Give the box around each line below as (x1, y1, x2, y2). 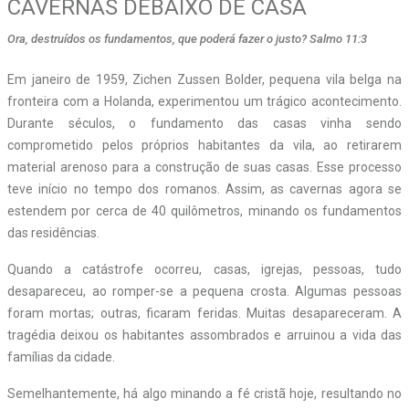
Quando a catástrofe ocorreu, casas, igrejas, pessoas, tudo (7, 261, 402, 277)
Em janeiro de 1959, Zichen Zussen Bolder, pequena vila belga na (7, 71, 402, 87)
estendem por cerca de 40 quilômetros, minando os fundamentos (7, 203, 402, 218)
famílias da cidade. (7, 349, 115, 364)
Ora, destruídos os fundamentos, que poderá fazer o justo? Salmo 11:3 (7, 31, 367, 46)
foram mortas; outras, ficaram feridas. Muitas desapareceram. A (7, 305, 402, 320)
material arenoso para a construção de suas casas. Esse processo (7, 159, 402, 174)
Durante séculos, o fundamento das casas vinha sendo (7, 115, 402, 131)
